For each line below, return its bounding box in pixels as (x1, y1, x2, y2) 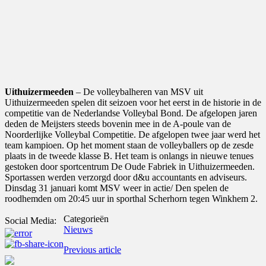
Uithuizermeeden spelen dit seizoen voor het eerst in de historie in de (5, 97, 261, 107)
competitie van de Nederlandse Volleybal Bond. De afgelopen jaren (5, 107, 257, 118)
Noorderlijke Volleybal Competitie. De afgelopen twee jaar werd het (5, 129, 260, 140)
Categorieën (64, 213, 109, 224)
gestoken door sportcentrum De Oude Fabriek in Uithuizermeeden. (5, 161, 255, 172)
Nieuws (64, 224, 93, 235)
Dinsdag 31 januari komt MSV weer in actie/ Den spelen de (5, 182, 229, 193)
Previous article (64, 244, 121, 255)
